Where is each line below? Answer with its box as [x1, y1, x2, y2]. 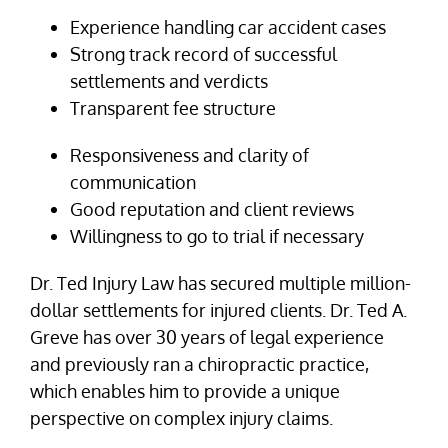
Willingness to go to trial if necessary [70, 224, 364, 247]
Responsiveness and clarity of [70, 143, 309, 166]
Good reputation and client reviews [70, 197, 354, 220]
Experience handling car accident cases [70, 15, 386, 38]
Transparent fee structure [70, 96, 276, 119]
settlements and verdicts [70, 69, 268, 92]
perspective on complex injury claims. [30, 406, 333, 429]
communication [70, 170, 196, 193]
